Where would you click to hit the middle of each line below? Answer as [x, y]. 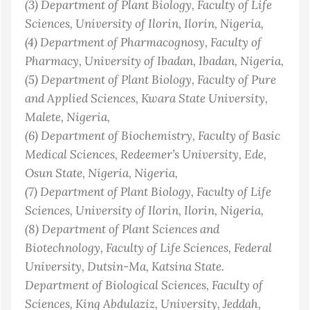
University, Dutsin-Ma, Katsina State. [125, 266]
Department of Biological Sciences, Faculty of [144, 285]
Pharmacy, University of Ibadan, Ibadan [130, 61]
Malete [43, 117]
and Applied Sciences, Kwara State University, [146, 98]
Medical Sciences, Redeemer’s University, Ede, [146, 154]
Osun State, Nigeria [77, 173]
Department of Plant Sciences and [130, 229]
